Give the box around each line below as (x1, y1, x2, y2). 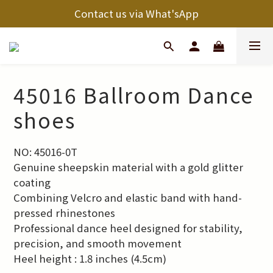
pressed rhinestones (13, 205, 115, 220)
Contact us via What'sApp (74, 6, 199, 21)
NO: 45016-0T (13, 144, 77, 159)
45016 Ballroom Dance (13, 80, 254, 110)
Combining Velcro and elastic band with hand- (13, 190, 242, 205)
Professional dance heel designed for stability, (13, 221, 245, 235)
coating (13, 175, 51, 190)
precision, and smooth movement (13, 236, 182, 250)
